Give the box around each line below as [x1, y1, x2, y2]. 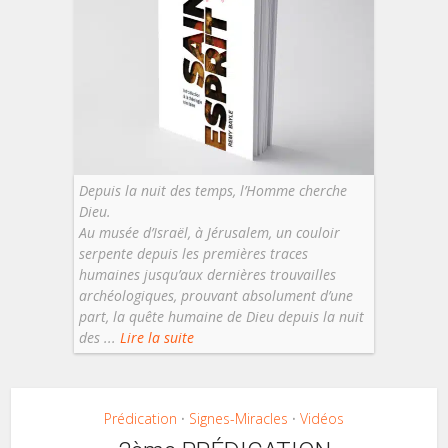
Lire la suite [116, 327, 194, 347]
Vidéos [300, 408, 344, 428]
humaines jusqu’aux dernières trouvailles [79, 264, 336, 284]
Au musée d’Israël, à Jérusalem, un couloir [79, 222, 340, 242]
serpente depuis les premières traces [79, 243, 308, 263]
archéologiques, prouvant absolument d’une [79, 285, 353, 305]
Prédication [104, 408, 177, 428]
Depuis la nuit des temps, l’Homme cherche [79, 180, 347, 200]
